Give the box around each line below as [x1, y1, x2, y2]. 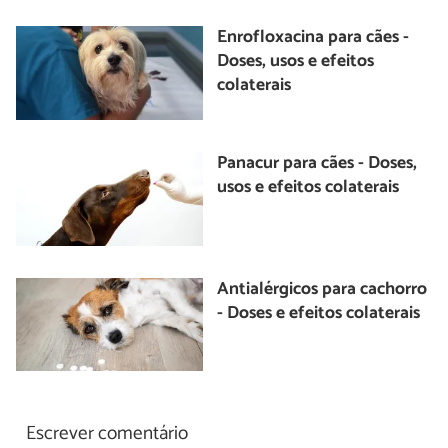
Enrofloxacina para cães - [217, 23, 410, 53]
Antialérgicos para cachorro [217, 274, 428, 304]
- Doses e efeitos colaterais [217, 298, 421, 328]
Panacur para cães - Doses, [217, 149, 418, 179]
